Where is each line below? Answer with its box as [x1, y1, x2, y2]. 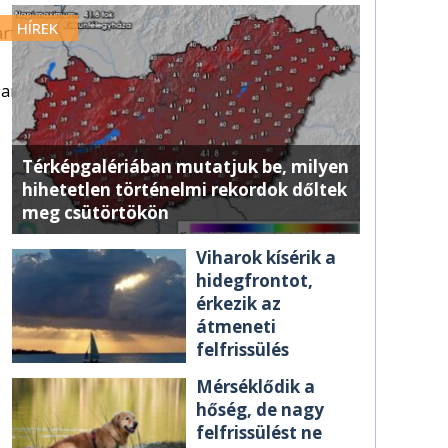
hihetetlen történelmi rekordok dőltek [22, 177, 347, 201]
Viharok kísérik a [196, 245, 336, 269]
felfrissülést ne [196, 421, 322, 444]
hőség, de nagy [196, 398, 324, 421]
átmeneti [196, 314, 276, 338]
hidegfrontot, [196, 268, 313, 292]
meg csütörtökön [22, 200, 169, 224]
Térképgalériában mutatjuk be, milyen [22, 154, 349, 178]
